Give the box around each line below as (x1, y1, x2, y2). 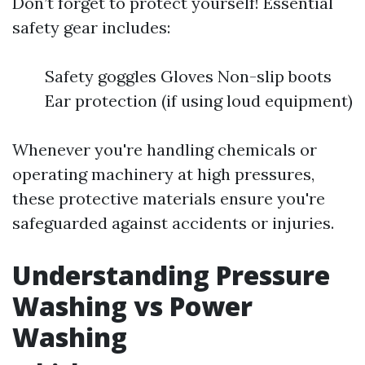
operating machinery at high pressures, (12, 164, 314, 184)
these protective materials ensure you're (12, 188, 325, 209)
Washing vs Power (12, 288, 253, 323)
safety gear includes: (12, 17, 170, 37)
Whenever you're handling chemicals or (12, 139, 317, 160)
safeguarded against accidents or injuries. (12, 213, 334, 233)
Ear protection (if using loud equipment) (45, 90, 353, 111)
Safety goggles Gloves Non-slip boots (45, 66, 332, 86)
